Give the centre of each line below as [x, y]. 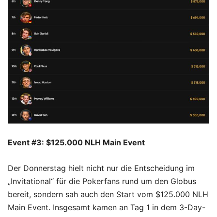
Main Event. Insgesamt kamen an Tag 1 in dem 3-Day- [107, 207]
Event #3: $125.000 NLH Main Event [76, 142]
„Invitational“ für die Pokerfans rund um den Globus [102, 181]
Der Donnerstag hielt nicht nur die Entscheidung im [101, 168]
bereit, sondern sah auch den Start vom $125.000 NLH [108, 194]
